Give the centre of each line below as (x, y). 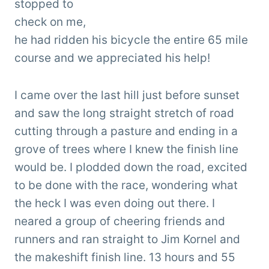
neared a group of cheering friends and (120, 221)
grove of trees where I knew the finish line (126, 149)
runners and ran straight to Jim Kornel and (127, 239)
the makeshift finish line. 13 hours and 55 (125, 257)
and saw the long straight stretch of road (124, 113)
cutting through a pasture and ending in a (126, 131)
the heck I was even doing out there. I (115, 203)
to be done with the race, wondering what (126, 185)
